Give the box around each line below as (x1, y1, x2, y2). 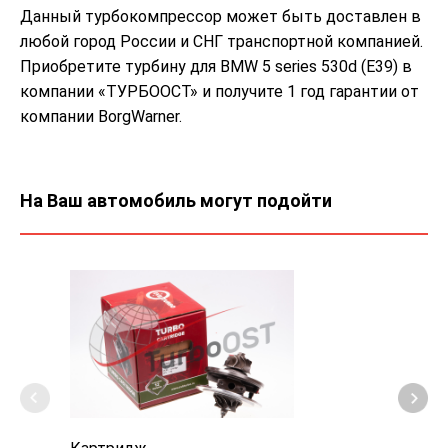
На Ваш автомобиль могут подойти (20, 190, 332, 212)
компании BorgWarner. (20, 107, 182, 127)
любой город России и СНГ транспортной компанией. (20, 32, 423, 52)
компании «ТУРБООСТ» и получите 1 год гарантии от (20, 82, 419, 102)
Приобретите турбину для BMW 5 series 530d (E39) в (20, 57, 412, 77)
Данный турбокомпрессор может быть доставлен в (20, 7, 421, 27)
